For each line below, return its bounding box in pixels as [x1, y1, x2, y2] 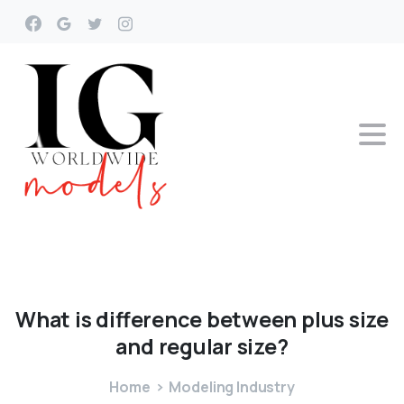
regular [158, 332, 233, 362]
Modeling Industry [169, 377, 295, 398]
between [206, 304, 298, 334]
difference [96, 304, 203, 334]
